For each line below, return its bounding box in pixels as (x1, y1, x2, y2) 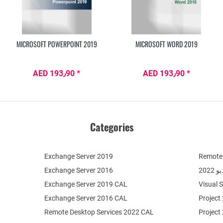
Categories (90, 119, 133, 135)
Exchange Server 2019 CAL (44, 180, 128, 189)
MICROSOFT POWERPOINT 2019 (16, 39, 97, 50)
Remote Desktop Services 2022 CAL (44, 208, 154, 217)
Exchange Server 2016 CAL (44, 194, 128, 203)
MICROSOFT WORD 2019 (135, 39, 198, 50)
